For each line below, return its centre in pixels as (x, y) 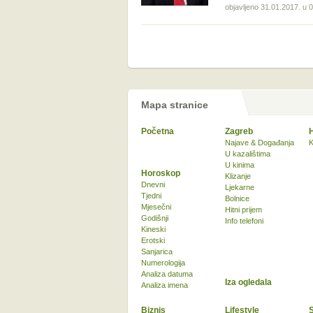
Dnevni (153, 184)
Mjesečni (156, 207)
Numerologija (163, 263)
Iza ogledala (248, 282)
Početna (158, 131)
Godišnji (155, 218)
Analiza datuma (167, 274)
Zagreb (239, 131)
